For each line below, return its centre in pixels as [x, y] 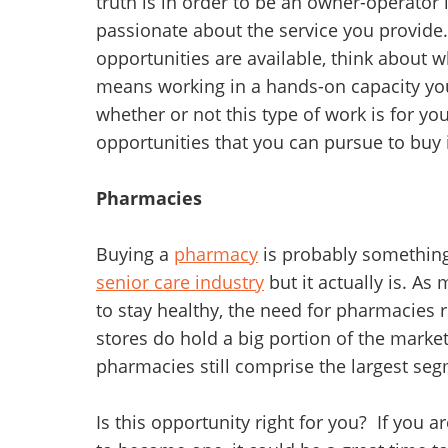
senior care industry [180, 282]
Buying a [135, 254]
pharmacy [216, 254]
